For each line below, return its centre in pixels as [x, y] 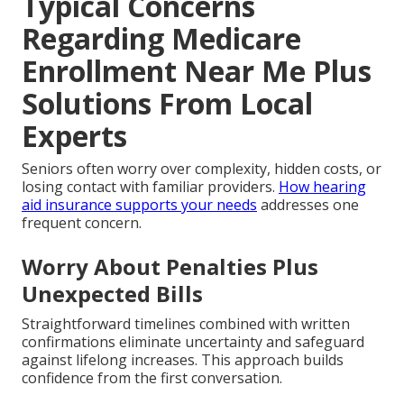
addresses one [308, 204]
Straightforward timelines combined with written [186, 323]
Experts [74, 135]
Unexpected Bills [112, 293]
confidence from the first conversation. [152, 377]
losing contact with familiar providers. [150, 186]
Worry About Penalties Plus [170, 266]
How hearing [322, 186]
